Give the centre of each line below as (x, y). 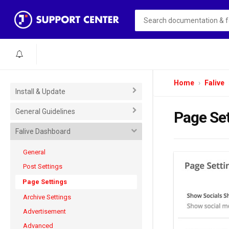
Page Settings (45, 182)
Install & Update (40, 91)
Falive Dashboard (43, 131)
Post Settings (43, 166)
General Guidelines (45, 111)
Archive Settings (47, 197)
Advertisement (44, 211)
